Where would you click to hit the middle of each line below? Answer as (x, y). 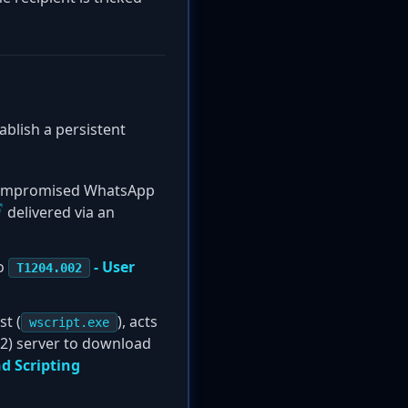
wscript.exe (69, 322)
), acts (138, 321)
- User (112, 267)
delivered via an (59, 212)
